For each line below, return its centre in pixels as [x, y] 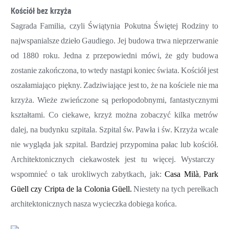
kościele [182, 85]
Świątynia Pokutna [119, 26]
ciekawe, [76, 114]
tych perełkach [195, 189]
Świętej [166, 26]
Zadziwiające [105, 85]
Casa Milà [182, 174]
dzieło [71, 40]
